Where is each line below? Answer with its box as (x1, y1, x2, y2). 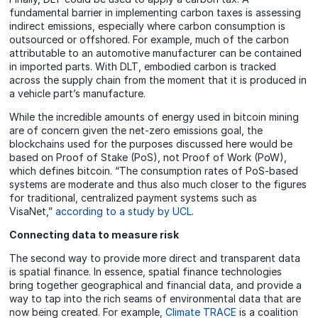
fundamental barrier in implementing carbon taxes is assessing (9, 6, 302, 19)
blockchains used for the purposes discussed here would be (9, 138, 293, 150)
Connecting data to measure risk (9, 229, 180, 241)
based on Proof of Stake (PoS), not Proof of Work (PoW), (9, 151, 287, 164)
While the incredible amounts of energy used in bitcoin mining (9, 111, 300, 124)
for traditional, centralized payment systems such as (9, 192, 258, 204)
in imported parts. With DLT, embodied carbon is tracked (9, 60, 277, 73)
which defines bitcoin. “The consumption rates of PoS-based (9, 165, 299, 177)
